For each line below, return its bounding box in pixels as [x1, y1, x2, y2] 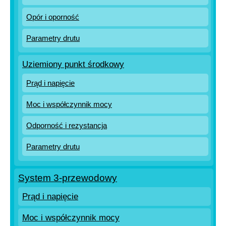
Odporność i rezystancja [26, 121, 107, 130]
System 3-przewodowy [18, 173, 117, 183]
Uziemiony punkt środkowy [22, 60, 124, 69]
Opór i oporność [26, 13, 79, 21]
